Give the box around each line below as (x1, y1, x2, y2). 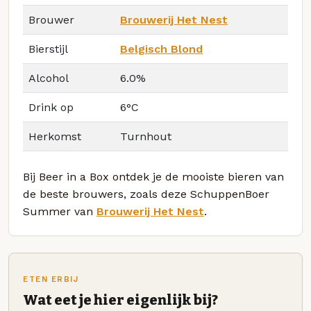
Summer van (23, 204, 96, 218)
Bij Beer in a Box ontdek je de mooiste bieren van (23, 169, 284, 183)
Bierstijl (28, 42, 68, 56)
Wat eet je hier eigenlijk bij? (23, 292, 218, 309)
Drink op (28, 100, 74, 114)
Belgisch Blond (120, 42, 203, 56)
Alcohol (28, 71, 69, 85)
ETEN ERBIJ (23, 274, 79, 284)
